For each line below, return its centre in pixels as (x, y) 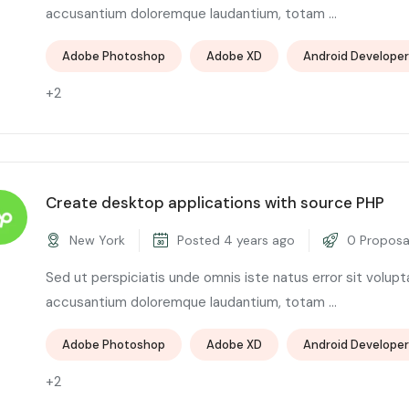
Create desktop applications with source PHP (215, 202)
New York (95, 240)
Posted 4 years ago (234, 240)
